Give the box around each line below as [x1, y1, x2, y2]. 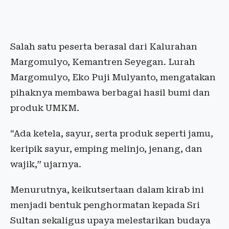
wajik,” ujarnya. [10, 159, 81, 169]
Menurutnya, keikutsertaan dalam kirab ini [10, 185, 204, 195]
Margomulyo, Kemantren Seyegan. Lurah [10, 57, 195, 67]
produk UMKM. [10, 103, 79, 113]
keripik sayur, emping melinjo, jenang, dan [10, 144, 202, 154]
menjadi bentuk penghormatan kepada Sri [10, 200, 200, 210]
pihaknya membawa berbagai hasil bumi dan [10, 87, 210, 98]
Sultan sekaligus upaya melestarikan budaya [10, 215, 211, 225]
